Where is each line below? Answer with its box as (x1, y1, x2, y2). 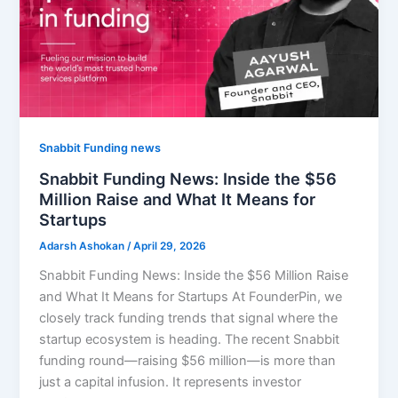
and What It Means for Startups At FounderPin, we (39, 289, 343, 306)
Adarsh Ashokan (39, 240, 128, 253)
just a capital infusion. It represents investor (39, 374, 302, 391)
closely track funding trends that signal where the (39, 310, 338, 327)
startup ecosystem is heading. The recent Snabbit (39, 331, 340, 348)
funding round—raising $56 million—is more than (39, 353, 337, 370)
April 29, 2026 (133, 240, 207, 253)
